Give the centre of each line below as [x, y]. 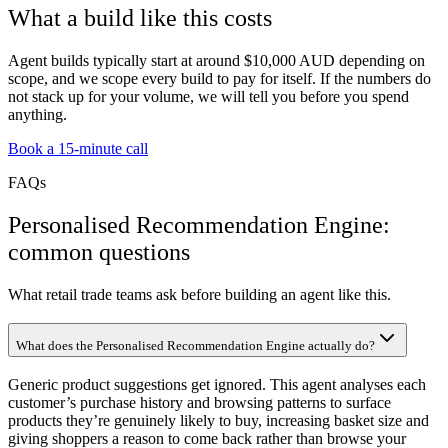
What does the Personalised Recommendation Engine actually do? [195, 345]
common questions [99, 252]
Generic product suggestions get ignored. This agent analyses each [217, 384]
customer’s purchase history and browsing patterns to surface [199, 402]
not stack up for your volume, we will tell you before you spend [208, 97]
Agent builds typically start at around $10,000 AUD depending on [216, 61]
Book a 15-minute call [78, 149]
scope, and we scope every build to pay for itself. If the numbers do [219, 79]
